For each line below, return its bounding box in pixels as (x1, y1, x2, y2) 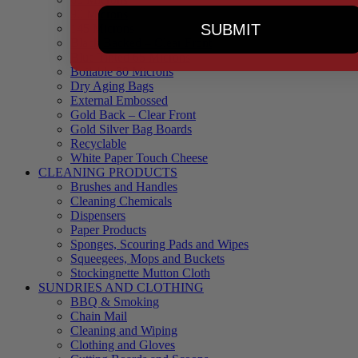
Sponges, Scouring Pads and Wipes (70, 237, 249, 252)
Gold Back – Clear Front (70, 108, 196, 122)
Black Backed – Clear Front (70, 36, 212, 50)
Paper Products (70, 223, 146, 237)
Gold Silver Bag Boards (70, 122, 192, 137)
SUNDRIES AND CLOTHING (38, 280, 204, 295)
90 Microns (70, 7, 128, 22)
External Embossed (70, 93, 168, 108)
